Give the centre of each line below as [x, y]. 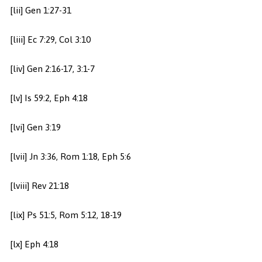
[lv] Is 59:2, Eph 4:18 [49, 98]
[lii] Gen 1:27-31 [40, 11]
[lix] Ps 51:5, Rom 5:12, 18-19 [65, 215]
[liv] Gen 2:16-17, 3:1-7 [52, 69]
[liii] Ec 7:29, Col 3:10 [50, 40]
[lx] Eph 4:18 [34, 244]
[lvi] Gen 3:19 [35, 127]
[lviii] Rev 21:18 [39, 186]
